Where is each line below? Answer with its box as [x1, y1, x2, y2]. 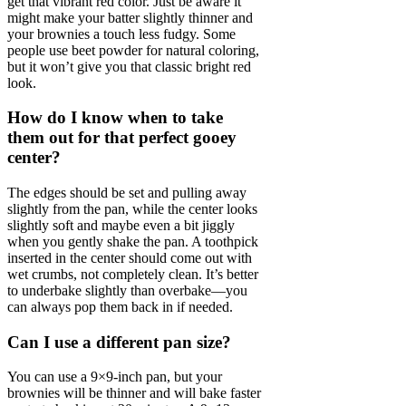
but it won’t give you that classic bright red [7, 58, 251, 74]
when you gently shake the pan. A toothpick [7, 234, 258, 250]
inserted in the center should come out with [7, 250, 252, 266]
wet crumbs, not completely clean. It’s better [7, 266, 258, 283]
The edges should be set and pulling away [7, 185, 246, 201]
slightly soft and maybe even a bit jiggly [7, 217, 235, 234]
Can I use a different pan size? [7, 332, 231, 352]
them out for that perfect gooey [7, 128, 237, 148]
